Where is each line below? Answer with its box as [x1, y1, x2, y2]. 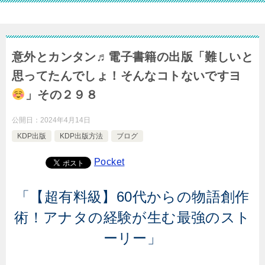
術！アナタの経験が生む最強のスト [14, 209, 251, 225]
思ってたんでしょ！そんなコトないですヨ [12, 69, 241, 82]
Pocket [94, 157, 125, 167]
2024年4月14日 [40, 116, 91, 124]
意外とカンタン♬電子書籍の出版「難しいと [12, 50, 253, 63]
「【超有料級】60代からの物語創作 [15, 189, 250, 205]
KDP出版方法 [60, 132, 103, 140]
